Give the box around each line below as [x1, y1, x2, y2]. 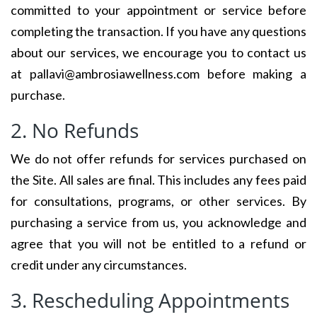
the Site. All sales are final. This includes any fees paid [11, 172, 306, 188]
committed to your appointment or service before [11, 2, 306, 18]
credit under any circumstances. [11, 257, 187, 272]
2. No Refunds [11, 117, 139, 144]
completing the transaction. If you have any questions [11, 23, 306, 39]
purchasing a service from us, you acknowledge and [11, 214, 306, 230]
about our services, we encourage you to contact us [11, 45, 306, 60]
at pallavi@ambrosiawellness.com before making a [11, 66, 306, 81]
